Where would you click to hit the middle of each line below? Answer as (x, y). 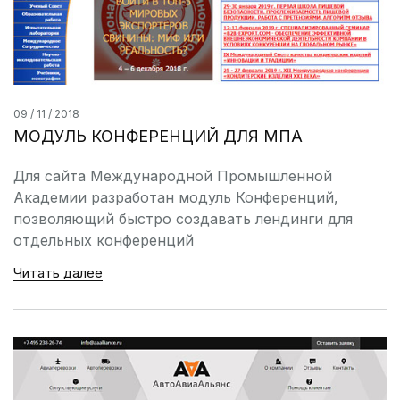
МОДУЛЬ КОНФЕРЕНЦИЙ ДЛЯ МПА (158, 137)
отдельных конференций (104, 241)
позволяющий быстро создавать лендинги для (183, 219)
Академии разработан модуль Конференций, (176, 198)
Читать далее (58, 273)
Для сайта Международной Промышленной (173, 176)
